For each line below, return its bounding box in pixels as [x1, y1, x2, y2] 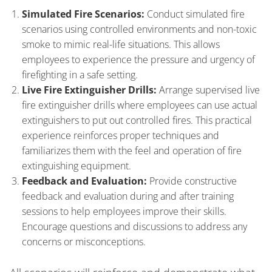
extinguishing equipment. [22, 158, 131, 172]
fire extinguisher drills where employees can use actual [22, 98, 257, 112]
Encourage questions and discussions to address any [22, 219, 247, 233]
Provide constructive [147, 174, 237, 188]
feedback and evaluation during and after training [22, 189, 234, 203]
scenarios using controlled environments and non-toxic [22, 22, 257, 36]
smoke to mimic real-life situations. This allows [22, 37, 220, 51]
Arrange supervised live [157, 83, 260, 97]
